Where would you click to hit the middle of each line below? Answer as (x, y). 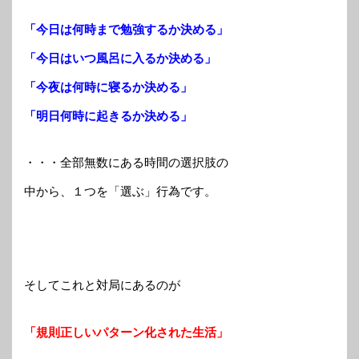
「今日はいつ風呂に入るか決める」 (120, 58)
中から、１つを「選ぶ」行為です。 (120, 192)
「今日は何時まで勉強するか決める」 (126, 29)
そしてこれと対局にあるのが (102, 285)
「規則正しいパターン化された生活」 (126, 332)
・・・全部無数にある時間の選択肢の (126, 163)
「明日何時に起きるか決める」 (108, 115)
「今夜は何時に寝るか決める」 (108, 87)
